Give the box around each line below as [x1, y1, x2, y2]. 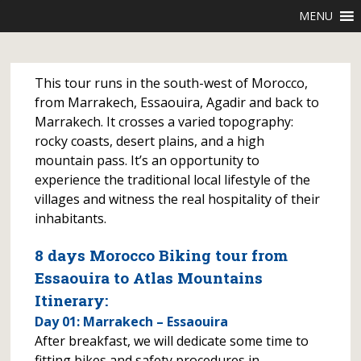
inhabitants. [35, 210, 107, 227]
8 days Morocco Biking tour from [35, 245, 288, 265]
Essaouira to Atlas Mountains [35, 268, 263, 288]
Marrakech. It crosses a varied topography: [35, 113, 294, 131]
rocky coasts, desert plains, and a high [35, 132, 265, 150]
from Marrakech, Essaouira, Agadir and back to [35, 93, 320, 111]
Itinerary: [35, 290, 109, 310]
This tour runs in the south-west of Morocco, [35, 74, 309, 92]
